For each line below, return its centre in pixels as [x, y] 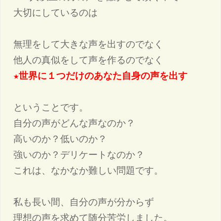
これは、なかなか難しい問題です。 [89, 171]
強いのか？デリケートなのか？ [79, 155]
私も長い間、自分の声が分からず [84, 202]
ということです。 [51, 108]
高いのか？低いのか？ [60, 139]
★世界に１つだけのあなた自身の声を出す [101, 76]
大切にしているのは [56, 13]
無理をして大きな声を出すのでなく [89, 44]
